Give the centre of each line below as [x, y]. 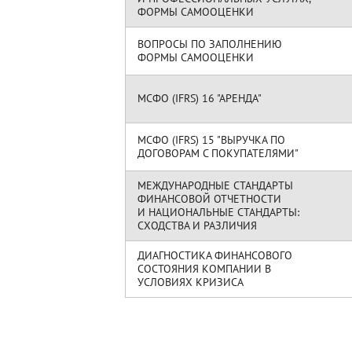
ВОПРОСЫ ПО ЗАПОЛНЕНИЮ [210, 44]
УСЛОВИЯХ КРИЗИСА [190, 282]
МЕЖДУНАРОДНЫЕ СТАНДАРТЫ [215, 185]
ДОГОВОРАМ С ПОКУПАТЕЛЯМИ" [218, 153]
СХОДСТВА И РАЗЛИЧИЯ [197, 225]
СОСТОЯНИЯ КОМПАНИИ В [204, 269]
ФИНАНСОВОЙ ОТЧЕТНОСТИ [209, 199]
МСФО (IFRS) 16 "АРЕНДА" [199, 98]
